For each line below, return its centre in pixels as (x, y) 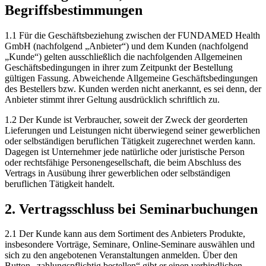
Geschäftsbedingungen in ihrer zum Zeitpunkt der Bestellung (119, 67)
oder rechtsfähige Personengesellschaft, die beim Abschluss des (123, 162)
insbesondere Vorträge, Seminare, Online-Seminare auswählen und (130, 245)
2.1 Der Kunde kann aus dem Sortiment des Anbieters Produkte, (125, 234)
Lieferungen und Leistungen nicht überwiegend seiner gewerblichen (132, 130)
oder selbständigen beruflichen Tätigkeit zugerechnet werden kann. (130, 141)
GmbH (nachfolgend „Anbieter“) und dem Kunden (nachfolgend (126, 46)
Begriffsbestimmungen (74, 10)
